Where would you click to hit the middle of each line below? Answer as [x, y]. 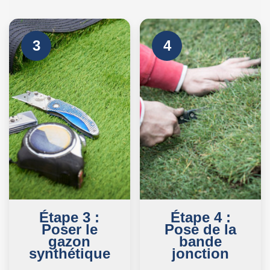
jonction [201, 253]
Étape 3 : [70, 217]
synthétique [69, 253]
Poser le [69, 229]
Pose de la [201, 229]
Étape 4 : [200, 217]
